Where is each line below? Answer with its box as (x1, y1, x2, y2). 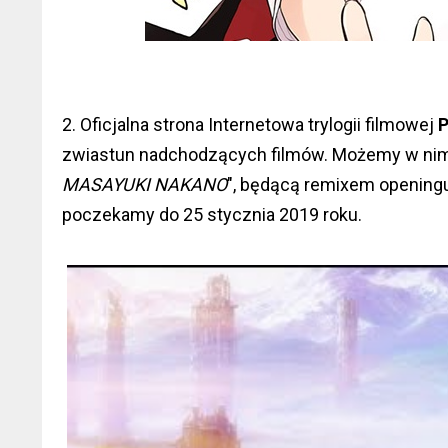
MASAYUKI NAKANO (62, 174, 227, 195)
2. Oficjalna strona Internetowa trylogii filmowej (62, 114, 438, 135)
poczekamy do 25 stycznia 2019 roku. (62, 204, 362, 225)
